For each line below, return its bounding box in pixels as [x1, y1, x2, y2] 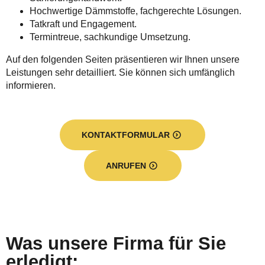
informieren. [6, 80, 56, 91]
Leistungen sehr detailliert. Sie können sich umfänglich [6, 67, 235, 77]
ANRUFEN [105, 161, 146, 170]
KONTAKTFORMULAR [82, 130, 170, 140]
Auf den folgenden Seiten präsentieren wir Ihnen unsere [6, 54, 240, 64]
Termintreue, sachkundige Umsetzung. [30, 32, 190, 42]
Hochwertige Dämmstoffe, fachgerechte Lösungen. [30, 6, 241, 16]
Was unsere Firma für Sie [6, 233, 226, 254]
